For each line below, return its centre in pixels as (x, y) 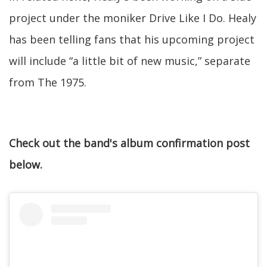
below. (26, 165)
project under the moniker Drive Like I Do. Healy (133, 18)
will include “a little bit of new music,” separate (130, 61)
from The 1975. (48, 83)
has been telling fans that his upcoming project (132, 40)
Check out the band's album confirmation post (129, 143)
